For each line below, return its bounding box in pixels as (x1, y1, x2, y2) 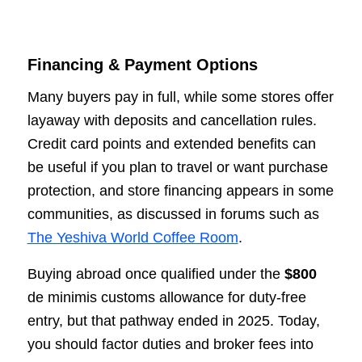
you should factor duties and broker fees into (27, 335, 314, 352)
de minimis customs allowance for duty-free (27, 288, 306, 305)
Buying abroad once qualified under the (27, 265, 284, 282)
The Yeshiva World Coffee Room (27, 229, 238, 246)
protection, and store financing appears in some (27, 183, 334, 200)
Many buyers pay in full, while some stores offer (27, 89, 334, 106)
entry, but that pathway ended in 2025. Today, (27, 312, 320, 329)
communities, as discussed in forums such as (27, 206, 319, 223)
